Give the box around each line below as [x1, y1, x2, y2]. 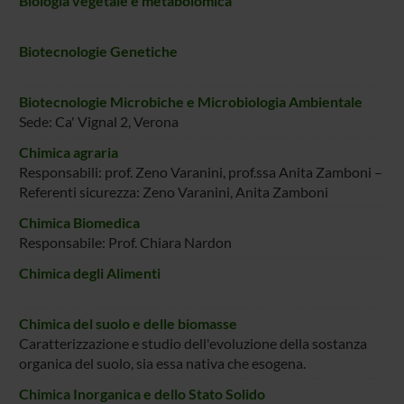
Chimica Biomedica [18, 213, 140, 231]
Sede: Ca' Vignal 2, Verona [18, 112, 179, 130]
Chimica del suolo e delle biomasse [18, 314, 237, 332]
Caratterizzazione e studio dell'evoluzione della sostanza [18, 334, 367, 352]
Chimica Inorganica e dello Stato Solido [18, 384, 265, 402]
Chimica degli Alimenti [18, 263, 161, 281]
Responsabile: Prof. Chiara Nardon [18, 233, 232, 251]
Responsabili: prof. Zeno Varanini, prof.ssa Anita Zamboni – [18, 162, 382, 180]
